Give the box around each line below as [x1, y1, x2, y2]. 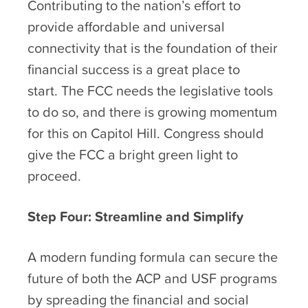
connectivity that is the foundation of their [27, 37, 278, 58]
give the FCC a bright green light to [27, 144, 238, 165]
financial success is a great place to [27, 58, 240, 80]
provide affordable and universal [27, 16, 225, 37]
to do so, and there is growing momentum [27, 101, 277, 122]
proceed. [27, 165, 81, 186]
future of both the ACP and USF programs [27, 267, 277, 289]
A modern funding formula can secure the [27, 246, 278, 267]
